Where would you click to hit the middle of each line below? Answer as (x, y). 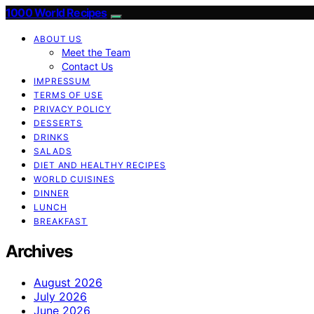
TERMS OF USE (68, 95)
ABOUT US (58, 39)
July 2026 (60, 296)
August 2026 (68, 282)
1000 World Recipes (56, 13)
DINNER (52, 193)
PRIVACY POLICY (73, 109)
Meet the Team (96, 52)
